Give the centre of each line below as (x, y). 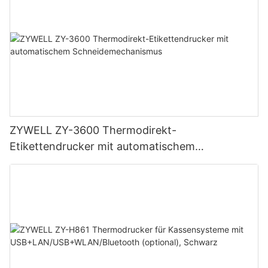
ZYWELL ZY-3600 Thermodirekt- (93, 130)
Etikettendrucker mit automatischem (102, 147)
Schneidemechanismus (68, 163)
